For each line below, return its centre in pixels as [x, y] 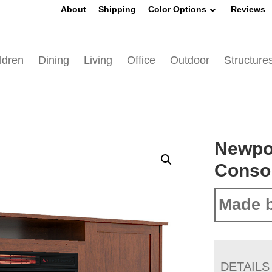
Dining [53, 60]
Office [141, 60]
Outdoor [189, 60]
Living [98, 60]
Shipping [117, 9]
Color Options [177, 9]
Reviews [248, 9]
